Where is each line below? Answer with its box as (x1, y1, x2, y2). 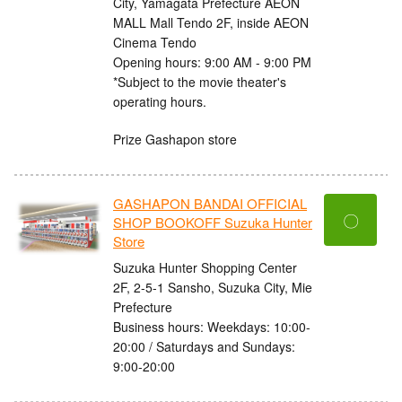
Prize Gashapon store (113, 129, 237, 148)
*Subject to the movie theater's (113, 72, 286, 91)
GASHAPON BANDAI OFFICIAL (113, 194, 307, 214)
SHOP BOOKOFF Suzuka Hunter (113, 213, 312, 232)
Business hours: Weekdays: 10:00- (113, 317, 310, 336)
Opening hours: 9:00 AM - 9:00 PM (113, 52, 311, 71)
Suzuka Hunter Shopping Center (113, 258, 297, 276)
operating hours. (113, 92, 206, 110)
